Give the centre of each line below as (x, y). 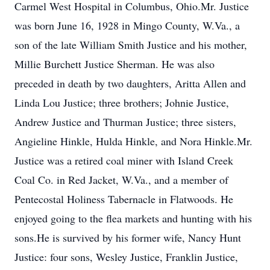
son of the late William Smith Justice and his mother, (131, 45)
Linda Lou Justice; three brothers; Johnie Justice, (122, 102)
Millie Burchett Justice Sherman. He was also (115, 64)
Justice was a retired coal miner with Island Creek (124, 160)
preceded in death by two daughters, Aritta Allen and (130, 83)
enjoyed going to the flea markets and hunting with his (133, 218)
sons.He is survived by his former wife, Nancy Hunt (128, 237)
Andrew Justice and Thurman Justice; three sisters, (125, 122)
